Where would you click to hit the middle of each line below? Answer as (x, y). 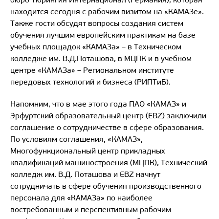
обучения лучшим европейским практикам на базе (103, 35)
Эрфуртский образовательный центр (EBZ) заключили (108, 116)
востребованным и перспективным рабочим (91, 210)
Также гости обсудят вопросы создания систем (97, 23)
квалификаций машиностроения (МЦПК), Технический (109, 163)
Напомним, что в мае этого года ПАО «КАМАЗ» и (98, 104)
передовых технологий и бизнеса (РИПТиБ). (90, 82)
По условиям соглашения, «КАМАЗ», (77, 139)
